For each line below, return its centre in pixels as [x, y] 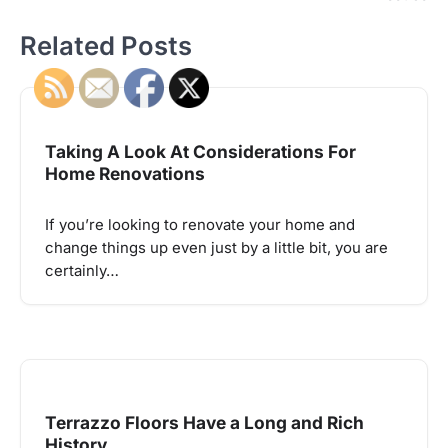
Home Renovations [125, 173]
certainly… [82, 270]
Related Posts [106, 46]
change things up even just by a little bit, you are [216, 247]
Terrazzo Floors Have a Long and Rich [204, 423]
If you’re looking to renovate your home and [200, 224]
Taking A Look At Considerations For [200, 151]
